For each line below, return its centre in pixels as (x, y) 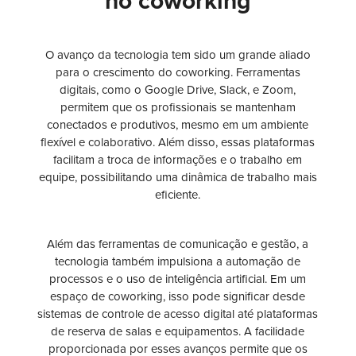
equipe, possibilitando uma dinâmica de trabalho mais (178, 178)
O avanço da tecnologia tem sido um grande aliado (178, 55)
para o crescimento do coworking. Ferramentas (178, 73)
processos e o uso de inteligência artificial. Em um (178, 279)
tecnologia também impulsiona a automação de (178, 262)
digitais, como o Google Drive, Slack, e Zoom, (178, 90)
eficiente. (178, 195)
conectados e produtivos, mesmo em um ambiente (178, 125)
